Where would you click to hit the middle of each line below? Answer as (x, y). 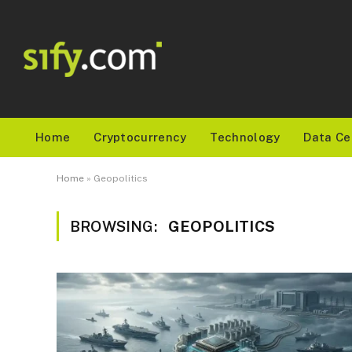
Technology (245, 137)
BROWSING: (115, 226)
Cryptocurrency (140, 137)
